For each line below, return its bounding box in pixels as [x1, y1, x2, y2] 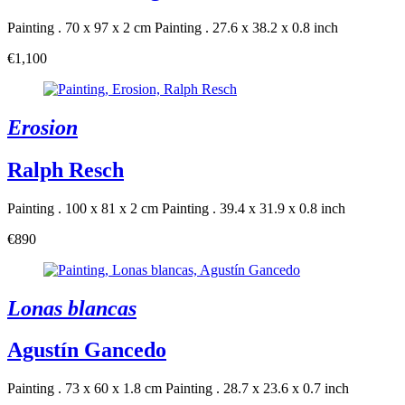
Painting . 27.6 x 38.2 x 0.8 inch [155, 19, 338, 35]
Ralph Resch [7, 157, 124, 182]
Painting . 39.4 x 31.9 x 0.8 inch [162, 200, 345, 216]
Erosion [7, 115, 78, 139]
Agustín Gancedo [7, 338, 166, 363]
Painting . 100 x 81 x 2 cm [7, 200, 158, 216]
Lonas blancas [7, 296, 137, 320]
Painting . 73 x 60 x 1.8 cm [7, 381, 162, 397]
